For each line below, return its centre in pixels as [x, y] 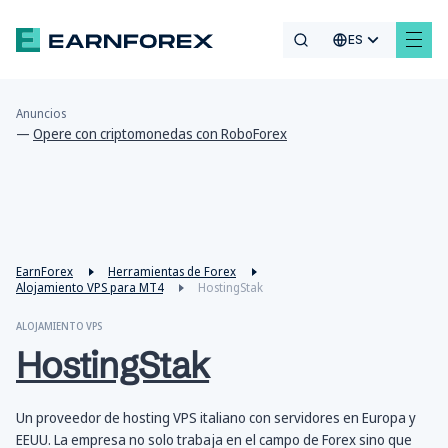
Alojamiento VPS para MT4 [89, 288]
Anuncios [41, 114]
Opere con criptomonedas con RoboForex [160, 134]
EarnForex [44, 272]
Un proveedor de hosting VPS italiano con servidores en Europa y [216, 418]
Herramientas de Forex [172, 272]
